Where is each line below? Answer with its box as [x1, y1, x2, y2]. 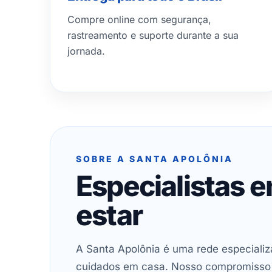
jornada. [67, 45, 105, 57]
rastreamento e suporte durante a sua [67, 29, 239, 41]
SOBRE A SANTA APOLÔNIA [76, 154, 233, 164]
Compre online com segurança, [67, 13, 211, 25]
